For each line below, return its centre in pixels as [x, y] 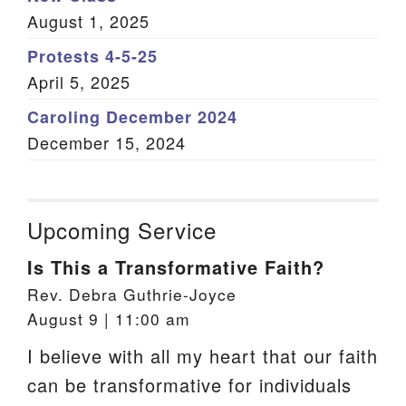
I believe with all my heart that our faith [203, 356]
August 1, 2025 [88, 21]
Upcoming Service [122, 230]
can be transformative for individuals [189, 385]
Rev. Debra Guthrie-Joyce [132, 294]
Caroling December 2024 [132, 117]
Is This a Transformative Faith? [176, 267]
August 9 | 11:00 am [108, 319]
